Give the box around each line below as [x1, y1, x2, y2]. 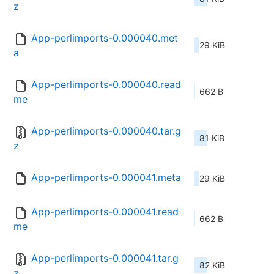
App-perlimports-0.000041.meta [31, 171, 181, 184]
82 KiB [199, 260, 225, 271]
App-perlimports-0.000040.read [31, 78, 181, 91]
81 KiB [199, 133, 224, 144]
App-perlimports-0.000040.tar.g [31, 125, 181, 138]
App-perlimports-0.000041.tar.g [31, 252, 179, 265]
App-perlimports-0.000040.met [31, 32, 178, 45]
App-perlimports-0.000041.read [31, 206, 179, 218]
